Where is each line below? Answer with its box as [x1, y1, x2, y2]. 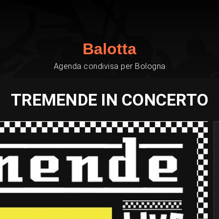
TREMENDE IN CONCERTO [11, 90, 208, 109]
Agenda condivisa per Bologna [53, 62, 166, 71]
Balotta [83, 40, 136, 58]
